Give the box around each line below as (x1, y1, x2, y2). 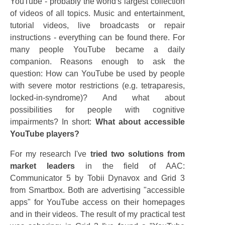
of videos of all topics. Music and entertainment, (10, 9, 185, 18)
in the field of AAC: (74, 162, 185, 170)
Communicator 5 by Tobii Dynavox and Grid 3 (10, 174, 185, 182)
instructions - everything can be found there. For (10, 33, 185, 42)
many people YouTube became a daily (10, 45, 185, 54)
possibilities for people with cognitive (10, 105, 185, 114)
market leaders (10, 162, 75, 170)
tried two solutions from (90, 150, 185, 158)
